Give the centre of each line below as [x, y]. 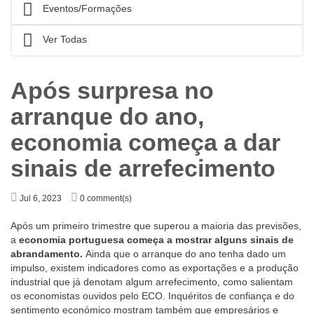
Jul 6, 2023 [42, 198]
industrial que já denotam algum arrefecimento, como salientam [152, 282]
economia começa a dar [145, 142]
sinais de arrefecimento [143, 168]
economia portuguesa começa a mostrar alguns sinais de [156, 240]
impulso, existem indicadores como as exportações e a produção [155, 268]
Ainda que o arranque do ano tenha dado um [186, 254]
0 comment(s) [106, 198]
